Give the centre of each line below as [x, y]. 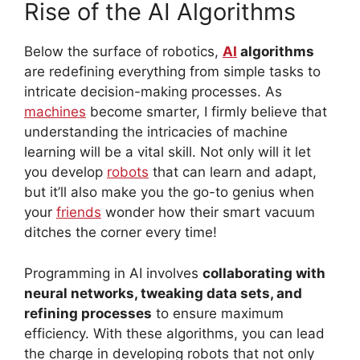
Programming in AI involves [113, 273]
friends [79, 213]
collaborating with [264, 273]
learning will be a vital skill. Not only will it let [168, 152]
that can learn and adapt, [233, 172]
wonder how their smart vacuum [208, 213]
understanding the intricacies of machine [156, 132]
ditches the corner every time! [121, 233]
